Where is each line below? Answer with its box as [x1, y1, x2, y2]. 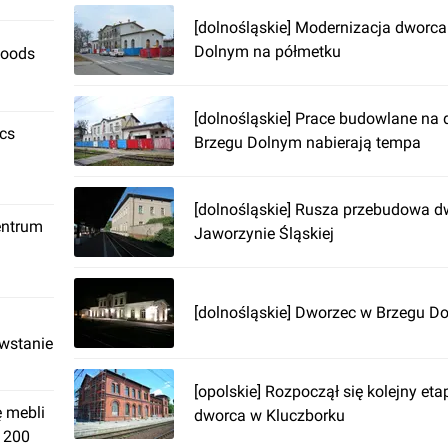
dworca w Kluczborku [194, 406, 345, 425]
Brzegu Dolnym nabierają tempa [194, 133, 421, 152]
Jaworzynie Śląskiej [194, 224, 334, 243]
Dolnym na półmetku [194, 42, 341, 61]
